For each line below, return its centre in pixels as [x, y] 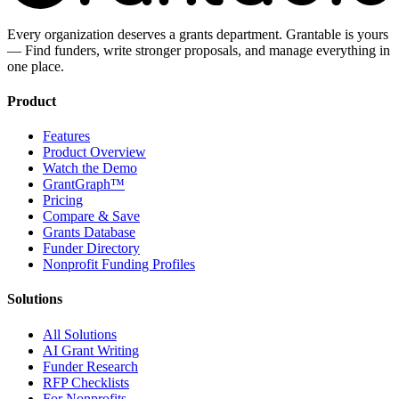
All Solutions [80, 334]
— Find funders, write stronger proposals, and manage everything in [199, 50]
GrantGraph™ [84, 184]
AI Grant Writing [91, 350]
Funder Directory [91, 248]
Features [66, 136]
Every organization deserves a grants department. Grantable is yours [198, 34]
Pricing [63, 200]
